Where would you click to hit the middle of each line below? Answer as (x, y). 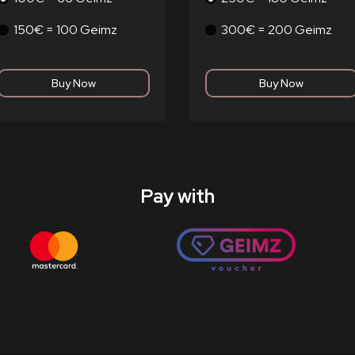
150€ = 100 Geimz (65, 30)
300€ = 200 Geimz (277, 30)
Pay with (177, 196)
